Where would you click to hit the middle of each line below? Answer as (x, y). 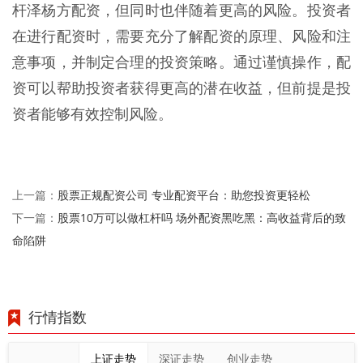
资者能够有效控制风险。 (92, 115)
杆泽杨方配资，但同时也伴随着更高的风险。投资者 (181, 11)
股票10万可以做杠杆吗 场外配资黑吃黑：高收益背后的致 (202, 218)
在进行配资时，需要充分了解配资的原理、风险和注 (181, 37)
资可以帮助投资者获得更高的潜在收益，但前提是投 (181, 89)
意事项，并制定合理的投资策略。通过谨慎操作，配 (181, 63)
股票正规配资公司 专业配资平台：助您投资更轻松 (184, 195)
